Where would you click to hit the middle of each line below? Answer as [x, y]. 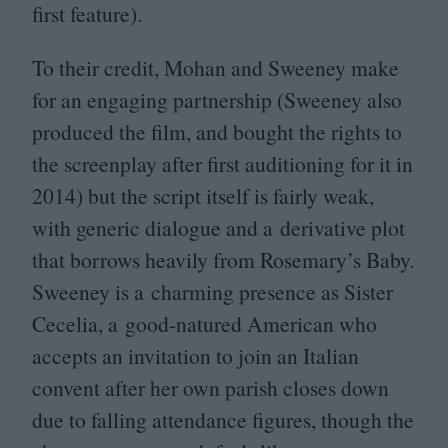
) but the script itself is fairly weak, [225, 195]
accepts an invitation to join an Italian [195, 355]
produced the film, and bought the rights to [217, 131]
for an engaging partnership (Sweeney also [217, 99]
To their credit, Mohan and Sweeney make [215, 67]
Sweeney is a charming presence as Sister [212, 291]
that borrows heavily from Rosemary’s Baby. [223, 259]
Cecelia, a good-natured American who [204, 323]
